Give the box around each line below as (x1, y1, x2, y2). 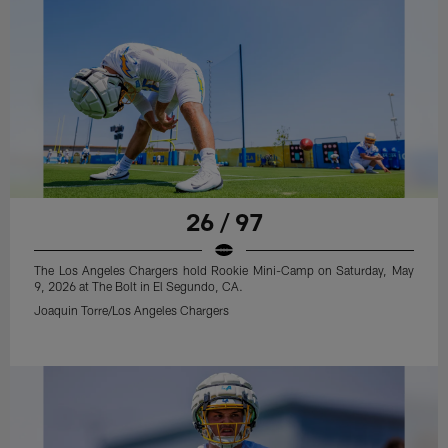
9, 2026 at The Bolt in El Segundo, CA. (34, 279, 244, 294)
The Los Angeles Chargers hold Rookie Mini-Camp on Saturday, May (34, 263, 414, 278)
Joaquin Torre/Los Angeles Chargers (34, 303, 230, 318)
